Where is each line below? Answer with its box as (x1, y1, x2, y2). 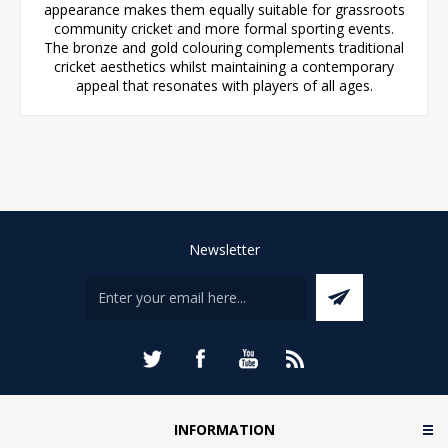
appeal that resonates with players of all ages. (75, 75, 373, 95)
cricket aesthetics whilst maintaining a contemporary (54, 56, 394, 76)
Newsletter (188, 239, 260, 259)
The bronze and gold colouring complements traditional (44, 37, 404, 57)
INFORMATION (173, 419, 275, 439)
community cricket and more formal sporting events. (54, 18, 394, 38)
